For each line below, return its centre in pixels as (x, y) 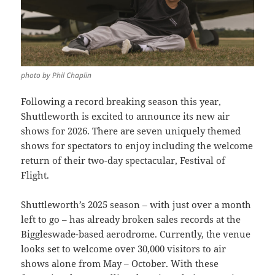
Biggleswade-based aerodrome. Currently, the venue (136, 234)
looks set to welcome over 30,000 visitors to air (124, 249)
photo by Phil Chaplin (56, 76)
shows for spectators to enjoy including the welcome (137, 146)
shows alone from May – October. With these (120, 264)
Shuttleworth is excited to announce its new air (126, 116)
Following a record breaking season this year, (121, 102)
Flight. (35, 175)
